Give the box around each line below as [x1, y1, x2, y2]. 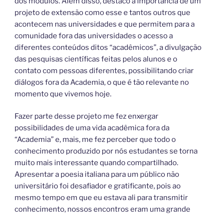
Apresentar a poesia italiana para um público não [15, 170, 179, 179]
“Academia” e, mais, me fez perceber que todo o [15, 135, 176, 144]
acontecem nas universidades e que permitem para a [15, 19, 195, 29]
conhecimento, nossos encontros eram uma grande [15, 205, 190, 214]
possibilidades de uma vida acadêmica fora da [15, 124, 170, 133]
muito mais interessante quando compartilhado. [15, 158, 178, 168]
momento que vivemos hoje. [15, 89, 111, 98]
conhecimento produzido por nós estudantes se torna [15, 147, 198, 156]
